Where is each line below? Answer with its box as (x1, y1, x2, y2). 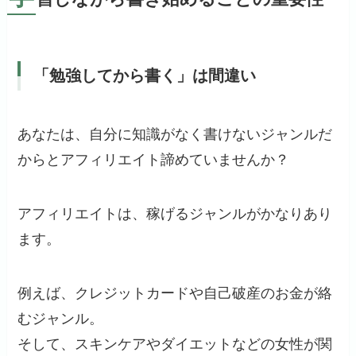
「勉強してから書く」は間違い (33, 67, 257, 85)
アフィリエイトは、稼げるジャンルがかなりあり (17, 206, 333, 222)
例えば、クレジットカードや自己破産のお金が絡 (17, 285, 333, 302)
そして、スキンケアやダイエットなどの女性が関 (17, 336, 333, 353)
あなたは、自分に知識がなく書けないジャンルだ (17, 126, 333, 143)
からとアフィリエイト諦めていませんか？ (17, 152, 290, 168)
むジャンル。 (17, 311, 104, 327)
